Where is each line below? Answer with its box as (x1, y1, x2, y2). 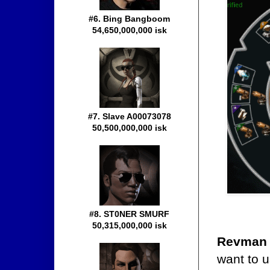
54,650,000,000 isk (92, 25, 167, 36)
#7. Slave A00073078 (88, 111, 171, 122)
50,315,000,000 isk (92, 221, 167, 231)
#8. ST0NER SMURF (89, 209, 170, 219)
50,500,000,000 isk (92, 123, 167, 133)
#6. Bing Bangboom (89, 14, 171, 24)
